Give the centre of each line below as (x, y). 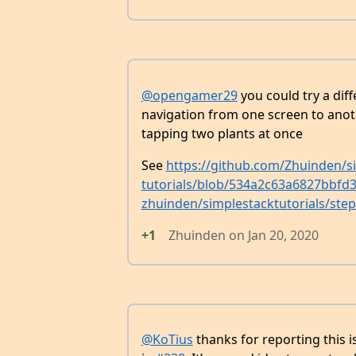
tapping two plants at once (222, 134)
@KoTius (167, 340)
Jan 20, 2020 (283, 236)
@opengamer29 (189, 96)
